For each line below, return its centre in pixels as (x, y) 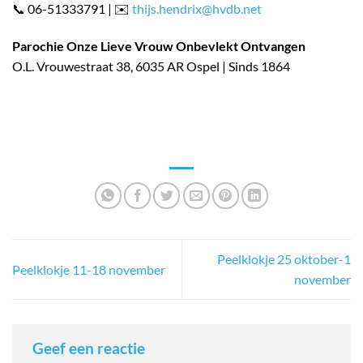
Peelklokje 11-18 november (89, 269)
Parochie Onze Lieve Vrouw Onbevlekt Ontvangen (159, 45)
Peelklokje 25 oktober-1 (284, 259)
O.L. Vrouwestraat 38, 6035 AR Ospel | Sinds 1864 (151, 66)
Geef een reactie (90, 348)
